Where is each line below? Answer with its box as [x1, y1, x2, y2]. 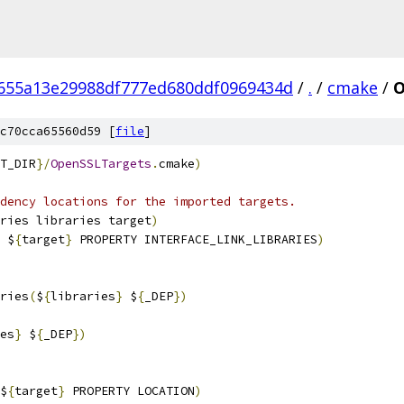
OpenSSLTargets [50, 156, 151, 171]
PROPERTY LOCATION [65, 383, 195, 399]
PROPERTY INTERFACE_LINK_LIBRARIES [72, 232, 317, 247]
